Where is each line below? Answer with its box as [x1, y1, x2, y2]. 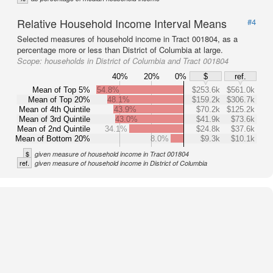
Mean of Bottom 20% [15, 133, 90, 143]
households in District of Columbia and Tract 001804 [44, 55, 229, 66]
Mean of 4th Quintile [19, 104, 90, 114]
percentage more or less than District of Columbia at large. [17, 44, 223, 55]
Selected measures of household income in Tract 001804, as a [17, 33, 238, 44]
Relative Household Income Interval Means [17, 15, 227, 31]
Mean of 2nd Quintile [17, 124, 90, 133]
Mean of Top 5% [32, 85, 90, 94]
